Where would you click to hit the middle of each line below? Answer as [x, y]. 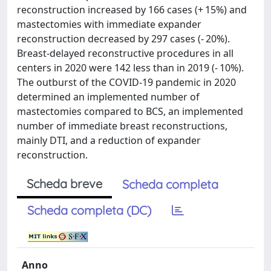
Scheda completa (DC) [89, 210]
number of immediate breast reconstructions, [122, 126]
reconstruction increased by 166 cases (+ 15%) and [132, 10]
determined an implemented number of [108, 97]
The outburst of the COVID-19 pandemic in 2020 [126, 82]
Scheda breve [64, 184]
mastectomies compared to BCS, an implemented [130, 111]
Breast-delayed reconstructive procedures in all [125, 53]
